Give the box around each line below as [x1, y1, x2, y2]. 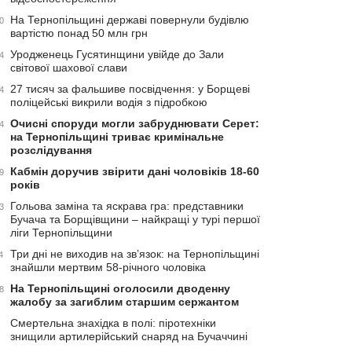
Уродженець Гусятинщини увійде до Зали [10, 47, 224, 60]
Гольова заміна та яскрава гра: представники [10, 199, 244, 212]
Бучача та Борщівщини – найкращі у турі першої [10, 212, 260, 225]
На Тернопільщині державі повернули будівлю [10, 13, 249, 26]
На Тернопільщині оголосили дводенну [10, 281, 230, 295]
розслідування [10, 143, 92, 156]
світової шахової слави [10, 60, 127, 74]
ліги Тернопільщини [10, 225, 112, 239]
